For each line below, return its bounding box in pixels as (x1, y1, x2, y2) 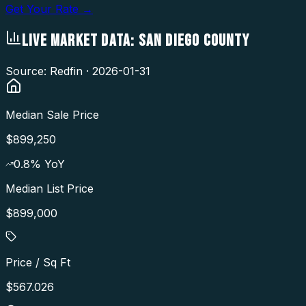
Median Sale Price (5, 107, 99, 122)
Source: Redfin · (5, 64, 92, 78)
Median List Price (5, 181, 94, 195)
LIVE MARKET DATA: (22, 30, 139, 51)
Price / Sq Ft (5, 255, 70, 269)
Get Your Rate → (5, 1, 93, 16)
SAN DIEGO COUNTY (138, 30, 249, 51)
